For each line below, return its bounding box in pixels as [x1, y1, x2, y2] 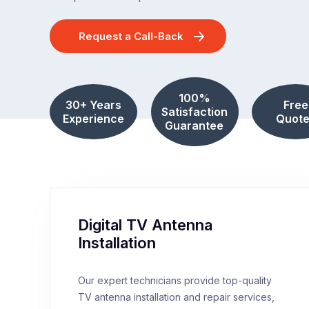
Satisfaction [161, 105, 228, 119]
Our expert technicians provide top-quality [78, 275, 272, 286]
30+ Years [65, 98, 121, 112]
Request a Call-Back [79, 29, 183, 43]
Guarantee [165, 119, 224, 132]
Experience [62, 112, 124, 126]
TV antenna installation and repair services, [78, 291, 275, 303]
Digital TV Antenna [78, 216, 212, 234]
